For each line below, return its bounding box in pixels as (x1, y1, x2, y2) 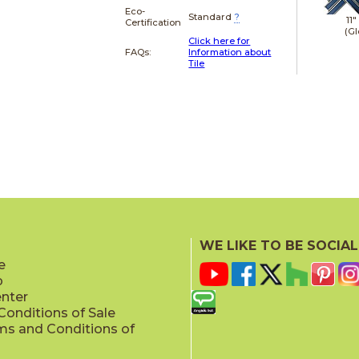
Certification (125, 16, 182, 28)
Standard (188, 10, 232, 22)
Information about (188, 46, 272, 58)
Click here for (188, 34, 251, 46)
